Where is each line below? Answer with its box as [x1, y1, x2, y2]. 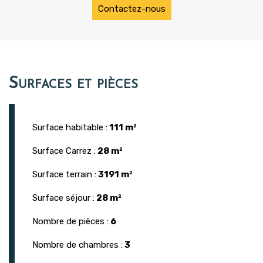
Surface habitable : [32, 122, 107, 133]
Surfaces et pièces [9, 76, 138, 93]
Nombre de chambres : [32, 240, 123, 251]
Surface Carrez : [32, 146, 96, 157]
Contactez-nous [97, 4, 166, 15]
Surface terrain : [32, 169, 96, 180]
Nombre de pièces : [32, 216, 109, 227]
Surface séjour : [32, 193, 95, 204]
